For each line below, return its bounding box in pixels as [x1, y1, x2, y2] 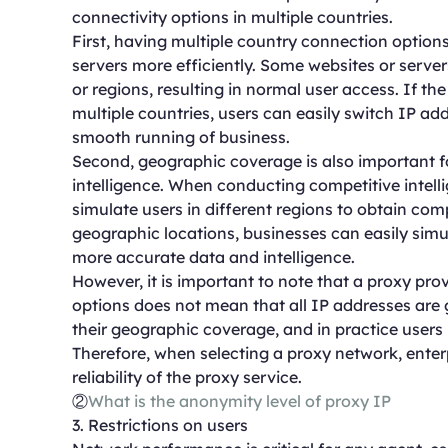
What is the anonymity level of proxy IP [88, 391, 391, 411]
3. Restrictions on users [72, 415, 248, 435]
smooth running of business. [72, 127, 290, 147]
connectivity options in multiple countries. [72, 7, 393, 27]
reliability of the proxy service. [72, 367, 302, 387]
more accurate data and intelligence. [72, 247, 355, 267]
